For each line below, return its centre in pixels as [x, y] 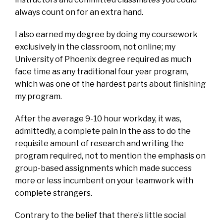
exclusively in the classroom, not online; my [95, 47]
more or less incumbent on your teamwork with [104, 180]
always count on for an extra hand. [79, 12]
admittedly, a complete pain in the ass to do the [103, 131]
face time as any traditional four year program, [102, 71]
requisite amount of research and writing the [99, 143]
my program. [38, 96]
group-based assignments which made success [103, 168]
